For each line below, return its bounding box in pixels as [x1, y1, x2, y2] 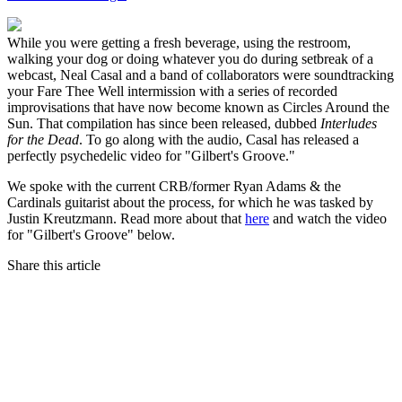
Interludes [320, 115, 377, 131]
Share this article [7, 257, 100, 273]
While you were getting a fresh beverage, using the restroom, [7, 34, 351, 50]
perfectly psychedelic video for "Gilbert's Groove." [7, 147, 295, 163]
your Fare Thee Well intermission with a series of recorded [7, 83, 337, 99]
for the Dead [7, 131, 79, 147]
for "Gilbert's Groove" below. [7, 226, 175, 242]
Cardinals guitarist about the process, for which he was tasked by [7, 194, 373, 210]
